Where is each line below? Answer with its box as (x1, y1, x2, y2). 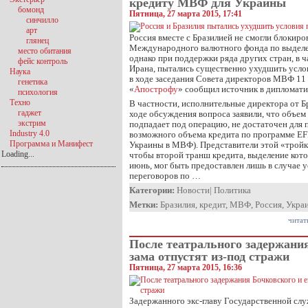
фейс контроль (18, 56, 67, 66)
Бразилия (160, 199, 195, 210)
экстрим (18, 118, 46, 128)
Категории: (129, 185, 175, 195)
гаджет (18, 108, 41, 118)
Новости (177, 185, 210, 195)
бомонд (18, 5, 44, 14)
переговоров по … (129, 170, 201, 181)
